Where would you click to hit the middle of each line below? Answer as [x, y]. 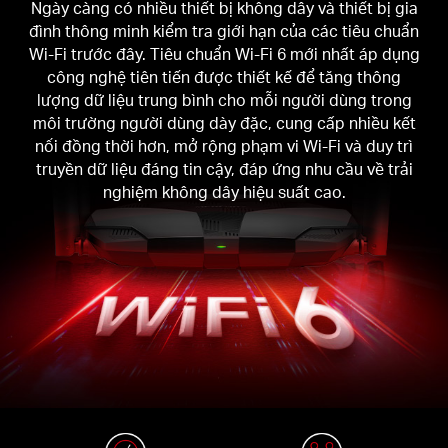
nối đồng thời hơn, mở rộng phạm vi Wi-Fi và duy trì [224, 146]
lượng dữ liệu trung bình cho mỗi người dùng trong [224, 100]
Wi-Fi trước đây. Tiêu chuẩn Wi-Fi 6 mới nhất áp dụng [224, 54]
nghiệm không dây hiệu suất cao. [224, 192]
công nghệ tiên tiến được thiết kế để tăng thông [224, 77]
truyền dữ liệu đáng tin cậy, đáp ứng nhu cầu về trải [224, 169]
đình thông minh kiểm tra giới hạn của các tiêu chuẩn [224, 31]
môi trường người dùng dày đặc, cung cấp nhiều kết [224, 123]
